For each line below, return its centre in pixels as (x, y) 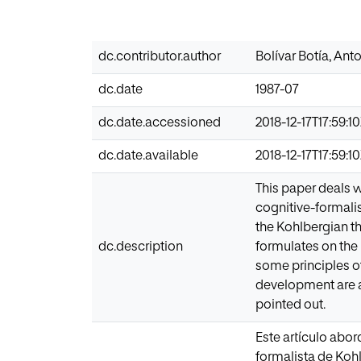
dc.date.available (148, 156)
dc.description (141, 247)
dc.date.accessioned (160, 123)
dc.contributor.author (160, 57)
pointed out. (290, 305)
